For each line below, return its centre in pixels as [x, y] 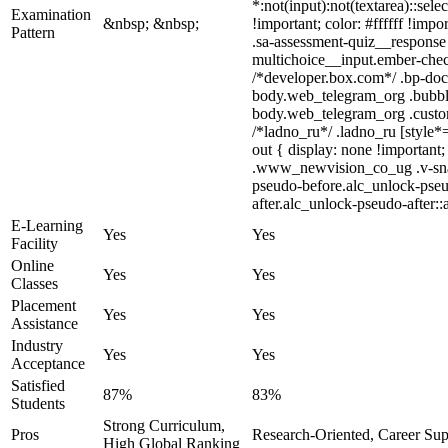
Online [32, 265]
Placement [43, 305]
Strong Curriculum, [164, 425]
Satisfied [38, 385]
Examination [51, 14]
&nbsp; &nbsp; [151, 23]
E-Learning [47, 225]
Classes [34, 283]
